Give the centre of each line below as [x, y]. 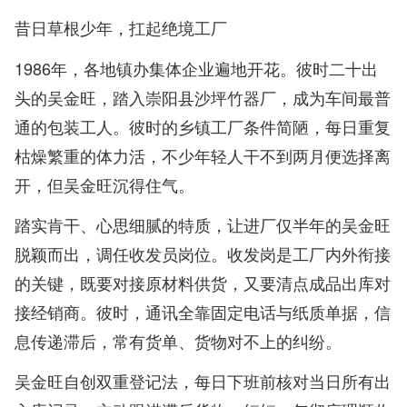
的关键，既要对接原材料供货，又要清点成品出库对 [203, 282]
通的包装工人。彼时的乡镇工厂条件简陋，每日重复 [203, 126]
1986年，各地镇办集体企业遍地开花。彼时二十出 [196, 68]
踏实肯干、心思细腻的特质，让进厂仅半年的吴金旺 [203, 224]
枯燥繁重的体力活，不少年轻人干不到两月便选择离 [203, 155]
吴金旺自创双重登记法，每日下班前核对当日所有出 [203, 380]
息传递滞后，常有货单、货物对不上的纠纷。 [178, 340]
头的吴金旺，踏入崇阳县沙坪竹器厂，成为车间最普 [203, 97]
